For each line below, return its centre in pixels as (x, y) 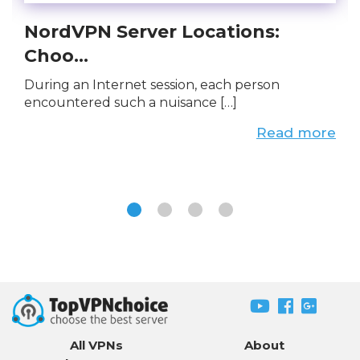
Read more (296, 132)
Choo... (56, 55)
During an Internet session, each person (152, 84)
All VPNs (96, 345)
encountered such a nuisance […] (131, 102)
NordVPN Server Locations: (152, 31)
